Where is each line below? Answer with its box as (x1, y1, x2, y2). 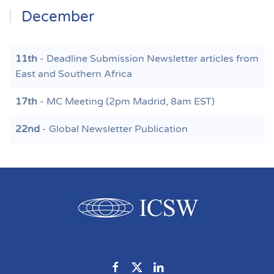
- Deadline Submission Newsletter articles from (37, 53, 259, 65)
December (18, 8, 95, 26)
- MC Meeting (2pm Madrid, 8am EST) (37, 95, 215, 108)
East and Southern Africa (15, 68, 132, 80)
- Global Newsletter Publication (40, 123, 188, 135)
